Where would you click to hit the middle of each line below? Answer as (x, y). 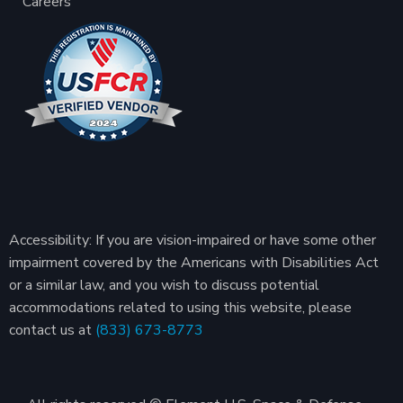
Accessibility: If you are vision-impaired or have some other (193, 241)
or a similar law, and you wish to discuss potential (164, 286)
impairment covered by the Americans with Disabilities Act (194, 263)
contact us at (52, 331)
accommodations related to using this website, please (180, 308)
